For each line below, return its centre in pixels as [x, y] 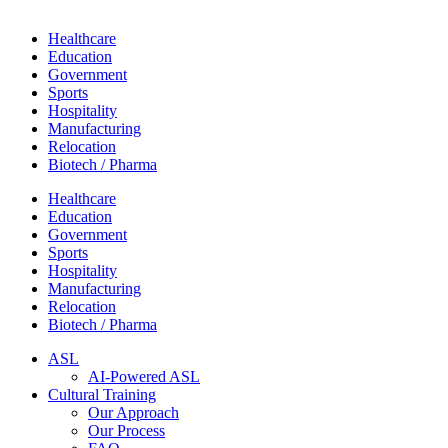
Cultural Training [102, 394]
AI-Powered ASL [144, 376]
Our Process [126, 430]
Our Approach [133, 412]
